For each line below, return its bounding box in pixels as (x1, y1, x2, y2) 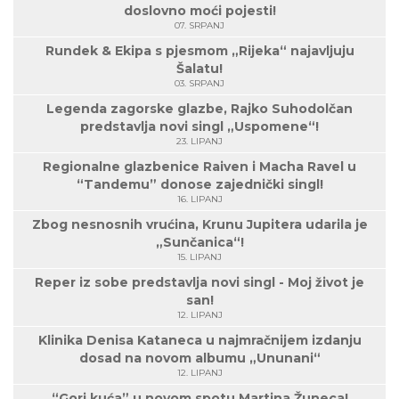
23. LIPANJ (176, 135, 223, 147)
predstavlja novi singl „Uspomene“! (80, 118, 319, 134)
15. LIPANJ (177, 251, 222, 263)
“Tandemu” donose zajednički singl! (76, 176, 323, 192)
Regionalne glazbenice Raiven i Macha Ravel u (43, 159, 356, 175)
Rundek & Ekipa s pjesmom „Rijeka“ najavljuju (45, 43, 354, 59)
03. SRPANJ (175, 77, 224, 89)
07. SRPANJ (175, 20, 224, 31)
